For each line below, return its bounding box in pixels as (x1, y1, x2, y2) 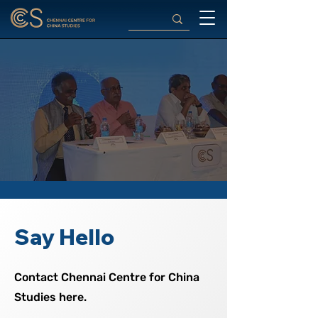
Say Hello (14, 224, 114, 251)
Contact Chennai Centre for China (14, 270, 199, 284)
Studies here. (14, 290, 87, 304)
